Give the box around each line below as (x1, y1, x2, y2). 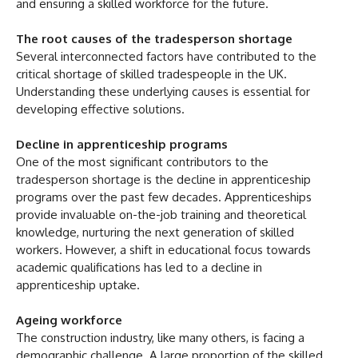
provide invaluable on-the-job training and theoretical (16, 206, 306, 222)
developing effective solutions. (16, 101, 185, 117)
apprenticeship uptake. (16, 276, 140, 292)
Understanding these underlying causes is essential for (16, 83, 310, 99)
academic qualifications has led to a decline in (16, 259, 262, 275)
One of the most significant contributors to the (16, 153, 268, 169)
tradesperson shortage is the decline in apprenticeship (16, 171, 311, 187)
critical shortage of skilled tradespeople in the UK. (16, 66, 287, 82)
